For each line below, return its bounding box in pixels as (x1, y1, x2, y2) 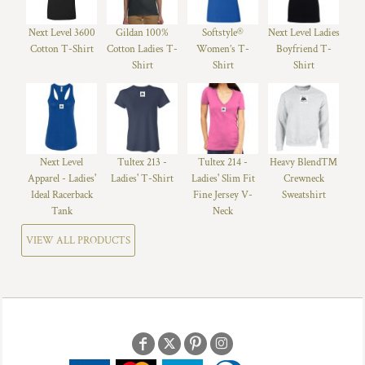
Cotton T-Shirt (29, 42, 94, 56)
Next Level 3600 (28, 26, 95, 40)
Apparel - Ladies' (27, 172, 96, 186)
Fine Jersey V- (193, 188, 253, 202)
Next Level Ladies (267, 26, 340, 40)
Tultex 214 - (198, 156, 248, 169)
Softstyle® (202, 26, 244, 40)
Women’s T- (196, 42, 249, 56)
